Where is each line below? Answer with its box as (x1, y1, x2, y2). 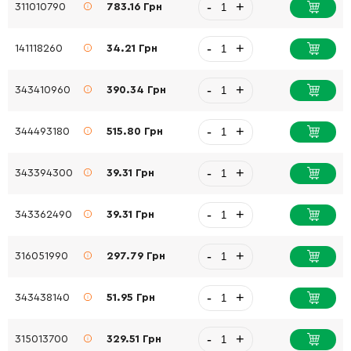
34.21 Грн (107, 43, 158, 54)
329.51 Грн (107, 334, 162, 345)
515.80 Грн (107, 126, 164, 137)
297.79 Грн (107, 251, 166, 262)
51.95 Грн (107, 292, 156, 303)
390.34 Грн (107, 85, 167, 96)
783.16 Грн (107, 2, 163, 13)
